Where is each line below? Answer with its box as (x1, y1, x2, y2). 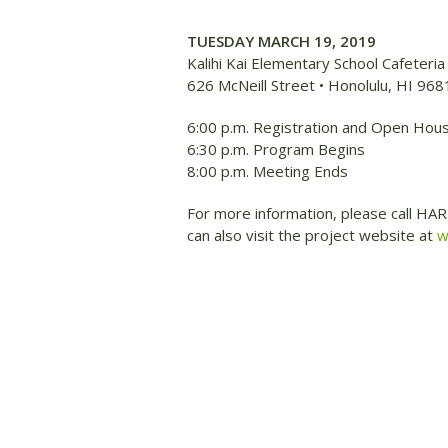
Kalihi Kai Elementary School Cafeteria (187, 53, 445, 73)
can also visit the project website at (187, 225, 437, 245)
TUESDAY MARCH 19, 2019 (187, 31, 376, 51)
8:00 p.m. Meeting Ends (187, 161, 348, 181)
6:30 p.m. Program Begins (187, 139, 365, 159)
